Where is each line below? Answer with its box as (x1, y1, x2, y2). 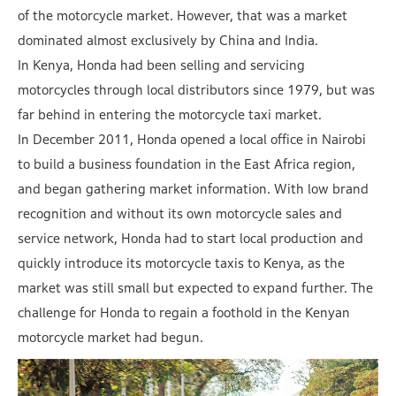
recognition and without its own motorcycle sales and (18, 206, 342, 221)
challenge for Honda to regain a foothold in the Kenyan (18, 305, 350, 320)
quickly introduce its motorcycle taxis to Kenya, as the (18, 255, 345, 270)
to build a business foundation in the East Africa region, (18, 156, 355, 171)
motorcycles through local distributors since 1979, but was (18, 82, 375, 97)
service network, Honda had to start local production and (18, 231, 363, 246)
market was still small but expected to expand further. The (18, 280, 373, 295)
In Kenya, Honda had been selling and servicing (18, 57, 305, 72)
